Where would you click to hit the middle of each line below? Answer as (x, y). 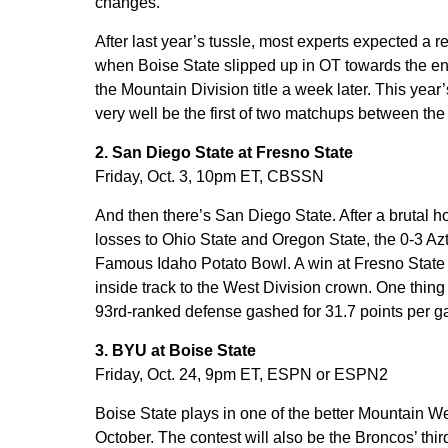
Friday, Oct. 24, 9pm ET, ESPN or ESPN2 (241, 374)
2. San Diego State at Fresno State (223, 152)
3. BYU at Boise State (175, 350)
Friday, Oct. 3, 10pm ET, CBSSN (209, 176)
